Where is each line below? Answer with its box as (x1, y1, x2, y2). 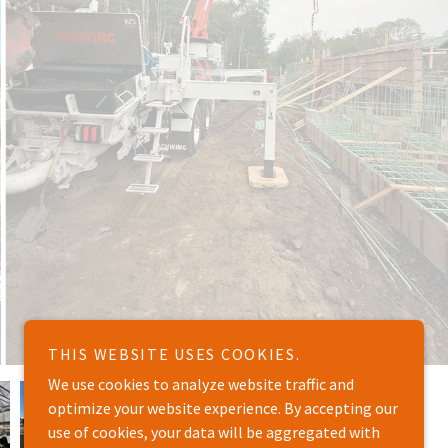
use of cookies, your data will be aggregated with (48, 422, 380, 442)
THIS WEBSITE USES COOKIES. (48, 344, 301, 364)
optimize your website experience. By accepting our (48, 398, 398, 418)
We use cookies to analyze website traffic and (48, 374, 354, 394)
